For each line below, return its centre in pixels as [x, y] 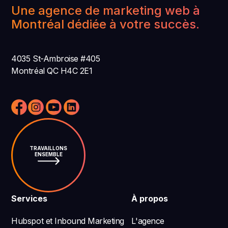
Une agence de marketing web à [106, 11]
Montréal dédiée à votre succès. [106, 24]
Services [30, 199]
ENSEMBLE [48, 154]
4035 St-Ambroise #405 [56, 59]
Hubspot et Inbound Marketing [68, 221]
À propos [150, 199]
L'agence [148, 221]
